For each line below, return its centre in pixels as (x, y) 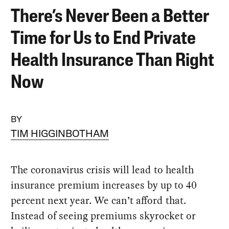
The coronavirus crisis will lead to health (102, 169)
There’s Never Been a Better (110, 17)
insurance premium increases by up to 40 (104, 185)
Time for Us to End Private (104, 39)
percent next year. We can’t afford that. (99, 200)
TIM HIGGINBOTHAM (60, 134)
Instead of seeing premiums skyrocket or (104, 215)
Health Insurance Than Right (113, 61)
